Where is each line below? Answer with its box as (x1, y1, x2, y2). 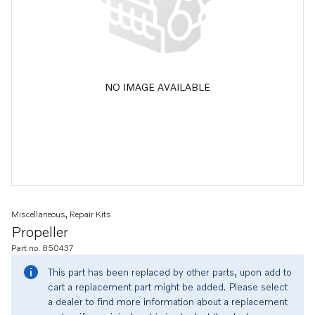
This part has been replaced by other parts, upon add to (48, 266, 292, 278)
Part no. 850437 (11, 243, 74, 253)
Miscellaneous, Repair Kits (11, 209, 111, 219)
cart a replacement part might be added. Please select (48, 281, 288, 292)
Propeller (11, 223, 68, 240)
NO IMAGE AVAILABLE (105, 80, 210, 93)
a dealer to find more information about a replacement (48, 295, 288, 307)
